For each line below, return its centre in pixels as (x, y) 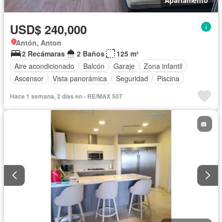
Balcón (94, 66)
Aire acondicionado (44, 66)
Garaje (124, 66)
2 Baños (91, 54)
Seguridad (132, 78)
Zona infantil (163, 66)
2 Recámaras (43, 54)
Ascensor (29, 78)
